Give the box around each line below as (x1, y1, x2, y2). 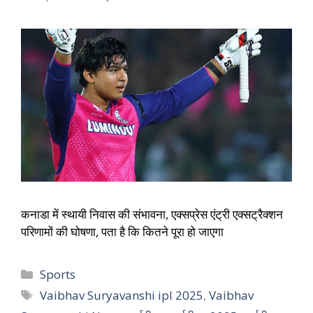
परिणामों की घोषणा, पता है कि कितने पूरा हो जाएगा (21, 223, 224, 240)
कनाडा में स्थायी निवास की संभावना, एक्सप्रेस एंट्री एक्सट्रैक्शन (21, 205, 283, 222)
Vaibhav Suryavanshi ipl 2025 (40, 286, 204, 303)
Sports (40, 265, 76, 282)
